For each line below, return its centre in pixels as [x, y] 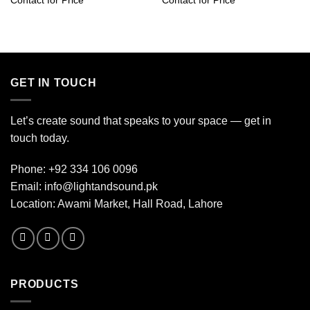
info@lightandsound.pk [101, 187]
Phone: [29, 170]
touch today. [40, 138]
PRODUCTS [45, 284]
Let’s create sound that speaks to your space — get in [141, 120]
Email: [27, 187]
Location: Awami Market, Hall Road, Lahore [117, 204]
